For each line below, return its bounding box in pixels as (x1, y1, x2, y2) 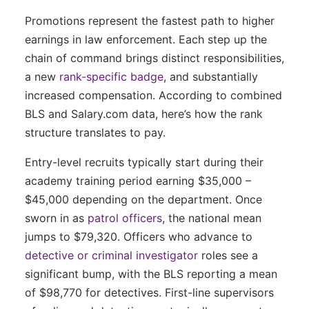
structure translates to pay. (25, 125, 166, 139)
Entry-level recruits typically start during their (25, 154, 263, 169)
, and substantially (163, 69, 258, 83)
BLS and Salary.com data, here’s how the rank (25, 106, 263, 121)
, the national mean (162, 210, 261, 225)
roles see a (198, 248, 258, 262)
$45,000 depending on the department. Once (25, 192, 262, 206)
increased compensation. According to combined (25, 88, 282, 102)
